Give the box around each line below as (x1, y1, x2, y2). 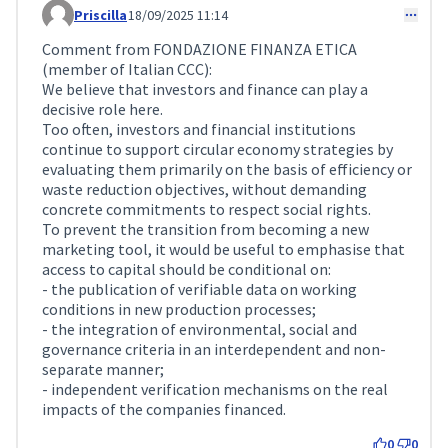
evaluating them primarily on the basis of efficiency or (42, 159, 412, 179)
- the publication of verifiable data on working (42, 279, 357, 299)
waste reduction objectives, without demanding (42, 179, 367, 199)
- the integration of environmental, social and (42, 319, 357, 339)
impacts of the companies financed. (42, 399, 286, 419)
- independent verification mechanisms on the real (42, 379, 388, 399)
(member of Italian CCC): (42, 59, 212, 79)
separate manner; (42, 359, 164, 379)
